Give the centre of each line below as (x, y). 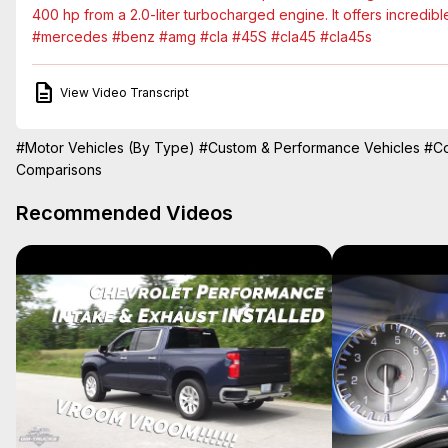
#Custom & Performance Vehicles (309, 147)
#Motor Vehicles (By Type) (105, 147)
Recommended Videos (124, 212)
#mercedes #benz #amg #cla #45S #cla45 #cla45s (202, 36)
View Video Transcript (124, 93)
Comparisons (59, 169)
